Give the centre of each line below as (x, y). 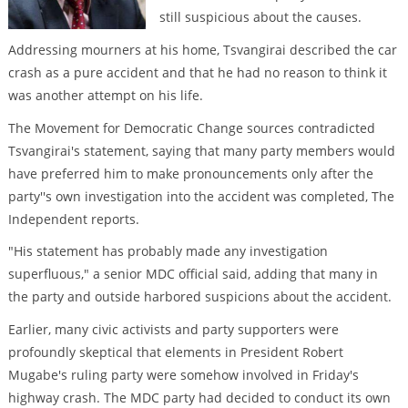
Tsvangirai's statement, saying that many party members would (201, 150)
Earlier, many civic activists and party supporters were (173, 330)
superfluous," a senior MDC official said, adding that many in (193, 274)
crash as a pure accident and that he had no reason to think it (197, 72)
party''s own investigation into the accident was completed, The (201, 196)
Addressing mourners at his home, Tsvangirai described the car (202, 49)
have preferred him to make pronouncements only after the (190, 173)
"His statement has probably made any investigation (168, 251)
